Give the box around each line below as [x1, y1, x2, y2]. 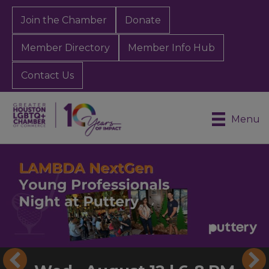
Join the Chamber [21, 14, 107, 26]
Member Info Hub [128, 42, 215, 53]
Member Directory [21, 42, 110, 53]
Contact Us [21, 70, 74, 81]
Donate [125, 14, 161, 26]
